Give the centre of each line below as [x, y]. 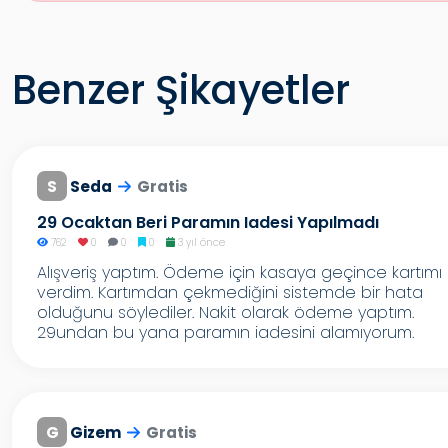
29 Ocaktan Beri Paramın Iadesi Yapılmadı [208, 222]
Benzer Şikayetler [181, 90]
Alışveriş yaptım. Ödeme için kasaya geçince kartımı [239, 272]
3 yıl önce [199, 242]
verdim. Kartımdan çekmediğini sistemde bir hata [230, 292]
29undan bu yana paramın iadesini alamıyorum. [225, 332]
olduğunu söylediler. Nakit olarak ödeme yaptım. [225, 312]
